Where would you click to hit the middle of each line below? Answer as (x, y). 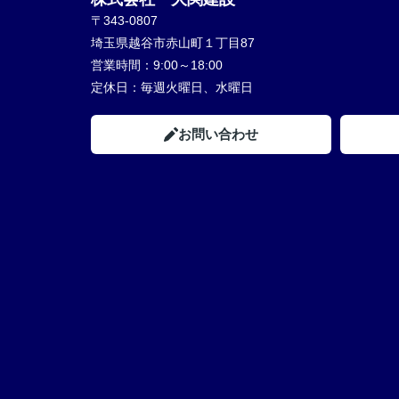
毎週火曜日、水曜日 (197, 87)
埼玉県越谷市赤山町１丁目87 (175, 43)
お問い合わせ (218, 134)
